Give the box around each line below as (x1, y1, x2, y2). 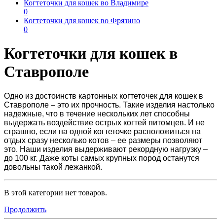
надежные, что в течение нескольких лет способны (4, 109, 190, 118)
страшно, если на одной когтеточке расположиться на (4, 127, 201, 136)
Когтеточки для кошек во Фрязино (24, 16, 140, 25)
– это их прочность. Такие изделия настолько (49, 100, 215, 109)
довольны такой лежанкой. (4, 162, 104, 171)
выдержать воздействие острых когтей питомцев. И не (4, 118, 205, 127)
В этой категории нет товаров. (4, 188, 107, 197)
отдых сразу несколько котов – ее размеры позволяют (4, 136, 202, 145)
